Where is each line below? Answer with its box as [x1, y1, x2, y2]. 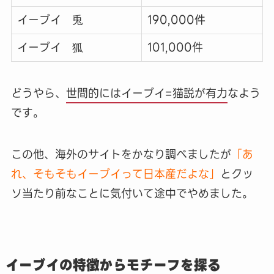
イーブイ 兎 [17, 11, 83, 29]
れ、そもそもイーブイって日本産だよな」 [10, 165, 220, 183]
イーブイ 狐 [17, 39, 83, 57]
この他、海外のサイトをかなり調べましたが [10, 145, 231, 163]
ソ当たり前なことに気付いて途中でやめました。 [10, 184, 253, 202]
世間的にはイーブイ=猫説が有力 [65, 84, 228, 102]
